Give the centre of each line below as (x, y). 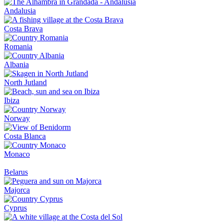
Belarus (16, 172)
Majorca (17, 190)
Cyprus (15, 208)
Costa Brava (23, 29)
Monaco (17, 154)
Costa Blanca (25, 136)
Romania (18, 47)
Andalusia (20, 11)
